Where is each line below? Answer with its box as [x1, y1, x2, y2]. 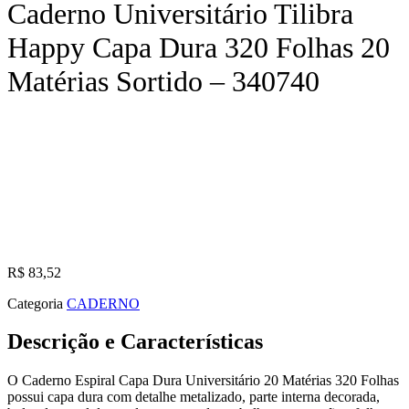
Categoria [7, 295, 63, 311]
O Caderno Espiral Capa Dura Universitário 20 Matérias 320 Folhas [7, 372, 399, 389]
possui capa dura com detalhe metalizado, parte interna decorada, [7, 389, 380, 405]
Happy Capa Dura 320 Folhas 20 [7, 31, 390, 65]
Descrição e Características [7, 330, 263, 354]
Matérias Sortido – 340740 [7, 65, 320, 99]
